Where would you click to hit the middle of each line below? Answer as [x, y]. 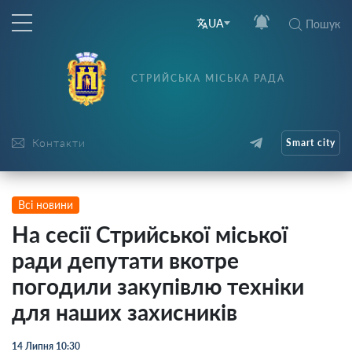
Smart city [310, 143]
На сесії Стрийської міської [150, 234]
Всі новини [46, 205]
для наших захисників [125, 312]
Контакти [59, 143]
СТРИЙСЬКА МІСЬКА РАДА [208, 78]
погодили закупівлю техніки [158, 286]
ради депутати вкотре [125, 260]
